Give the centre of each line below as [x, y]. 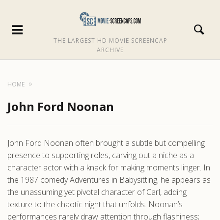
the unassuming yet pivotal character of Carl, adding [97, 192]
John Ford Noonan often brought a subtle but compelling [106, 143]
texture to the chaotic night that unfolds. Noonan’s [95, 204]
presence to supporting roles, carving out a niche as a [101, 155]
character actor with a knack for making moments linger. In [109, 167]
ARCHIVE [110, 50]
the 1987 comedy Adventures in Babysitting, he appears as [109, 180]
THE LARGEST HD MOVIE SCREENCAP [110, 40]
